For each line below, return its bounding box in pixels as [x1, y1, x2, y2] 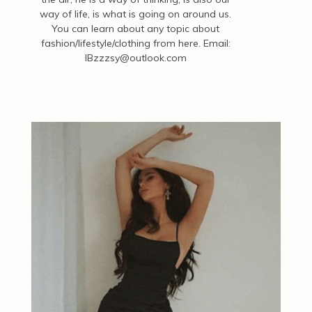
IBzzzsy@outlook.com [84, 52, 187, 65]
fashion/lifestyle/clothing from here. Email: [40, 37, 231, 50]
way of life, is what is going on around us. [40, 8, 232, 21]
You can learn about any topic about [52, 22, 220, 36]
